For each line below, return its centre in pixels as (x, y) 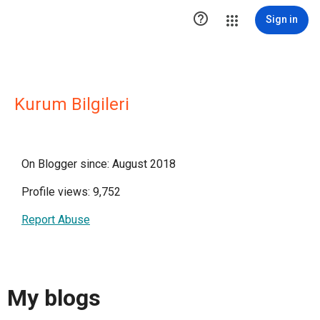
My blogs (54, 298)
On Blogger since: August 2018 (99, 164)
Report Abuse (56, 220)
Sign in (282, 19)
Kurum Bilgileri (72, 104)
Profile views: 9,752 (71, 192)
